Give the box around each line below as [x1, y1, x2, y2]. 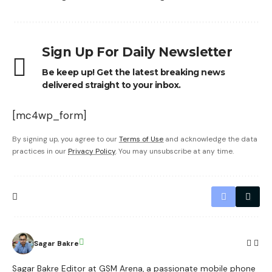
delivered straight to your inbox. [42, 79, 181, 90]
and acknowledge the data [163, 134, 257, 144]
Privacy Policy [68, 146, 115, 156]
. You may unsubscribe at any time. [115, 146, 234, 156]
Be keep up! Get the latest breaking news [42, 66, 225, 78]
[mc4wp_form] [12, 108, 86, 122]
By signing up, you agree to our [12, 134, 119, 144]
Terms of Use [119, 134, 163, 144]
